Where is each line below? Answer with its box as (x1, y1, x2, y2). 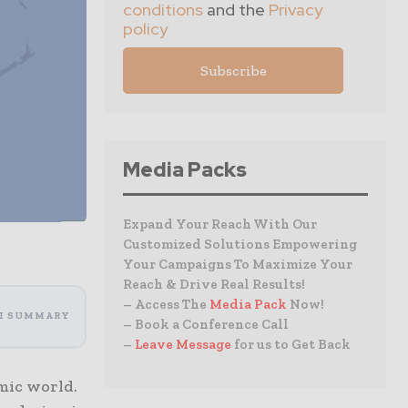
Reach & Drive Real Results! (123, 276, 305, 292)
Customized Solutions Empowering (123, 236, 357, 252)
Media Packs (123, 157, 247, 183)
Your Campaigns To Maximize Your (123, 256, 352, 272)
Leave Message (135, 336, 234, 352)
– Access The (123, 296, 209, 312)
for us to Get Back (234, 336, 351, 352)
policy (123, 18, 168, 39)
